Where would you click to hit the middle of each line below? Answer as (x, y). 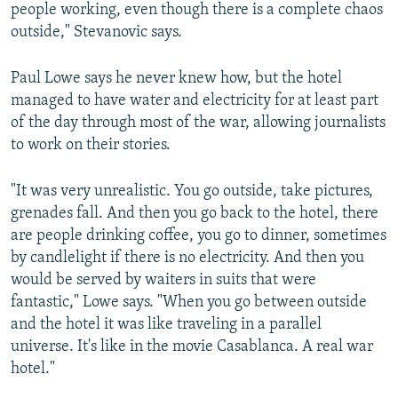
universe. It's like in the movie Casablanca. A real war (192, 347)
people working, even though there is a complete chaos (197, 11)
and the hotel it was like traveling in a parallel (166, 325)
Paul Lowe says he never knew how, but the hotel (176, 79)
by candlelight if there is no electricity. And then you (187, 259)
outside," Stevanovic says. (96, 33)
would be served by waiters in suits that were (163, 281)
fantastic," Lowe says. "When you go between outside (189, 303)
